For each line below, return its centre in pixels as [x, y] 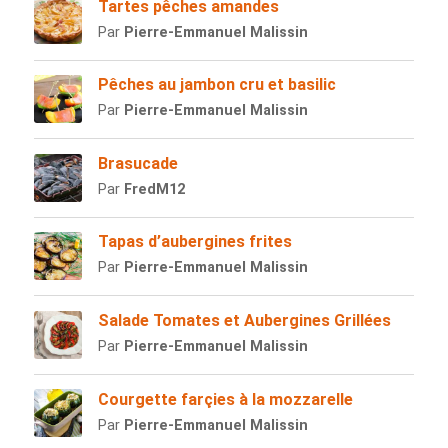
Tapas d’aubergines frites [194, 242]
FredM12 [154, 189]
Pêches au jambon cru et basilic [216, 85]
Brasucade [137, 163]
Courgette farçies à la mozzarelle [225, 399]
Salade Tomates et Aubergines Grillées [244, 321]
